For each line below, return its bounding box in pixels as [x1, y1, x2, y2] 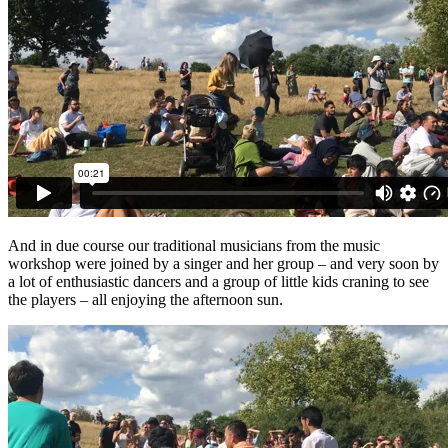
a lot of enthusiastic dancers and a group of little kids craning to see [8, 272, 429, 290]
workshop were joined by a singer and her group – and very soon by [8, 254, 439, 272]
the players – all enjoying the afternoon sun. [8, 290, 283, 308]
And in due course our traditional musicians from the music [8, 236, 380, 254]
